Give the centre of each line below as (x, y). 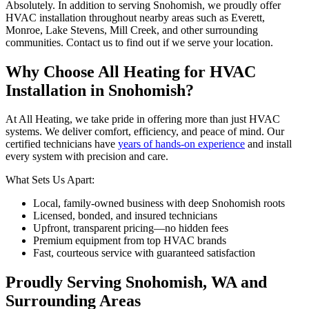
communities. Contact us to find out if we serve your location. (139, 42)
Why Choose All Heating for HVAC (131, 71)
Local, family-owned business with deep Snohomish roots (159, 203)
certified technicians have (62, 144)
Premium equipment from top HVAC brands (130, 241)
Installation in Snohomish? (100, 90)
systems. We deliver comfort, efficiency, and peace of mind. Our (145, 132)
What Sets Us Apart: (50, 180)
